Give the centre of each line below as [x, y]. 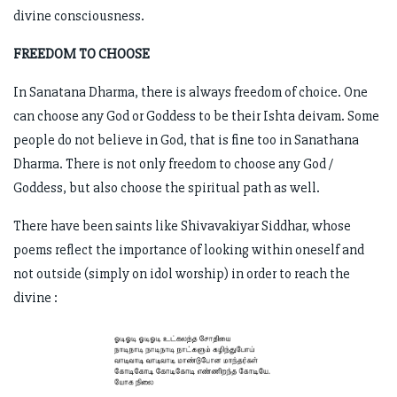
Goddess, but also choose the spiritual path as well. [167, 187]
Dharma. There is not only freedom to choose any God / [173, 163]
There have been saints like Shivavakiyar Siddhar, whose [182, 226]
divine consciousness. [79, 16]
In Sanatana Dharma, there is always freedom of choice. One [191, 92]
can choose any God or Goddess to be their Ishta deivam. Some [196, 116]
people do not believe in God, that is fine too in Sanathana [186, 140]
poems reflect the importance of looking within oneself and [189, 249]
